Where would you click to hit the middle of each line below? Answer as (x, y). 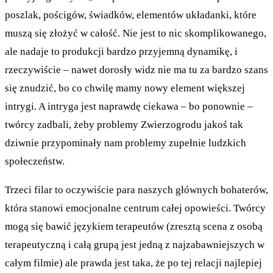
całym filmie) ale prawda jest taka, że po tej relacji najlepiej (133, 263)
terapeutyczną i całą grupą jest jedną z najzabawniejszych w (135, 244)
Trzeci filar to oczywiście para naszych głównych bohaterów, (136, 190)
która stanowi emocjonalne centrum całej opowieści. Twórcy (135, 208)
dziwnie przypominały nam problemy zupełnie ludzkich (126, 143)
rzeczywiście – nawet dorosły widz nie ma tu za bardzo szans (136, 69)
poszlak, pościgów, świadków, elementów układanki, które (131, 15)
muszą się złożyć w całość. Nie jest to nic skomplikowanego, (136, 33)
